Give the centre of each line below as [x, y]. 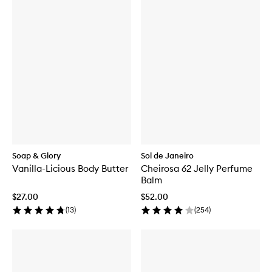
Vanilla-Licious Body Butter [70, 168]
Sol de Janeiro [167, 155]
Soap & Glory [36, 155]
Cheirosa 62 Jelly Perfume [197, 168]
